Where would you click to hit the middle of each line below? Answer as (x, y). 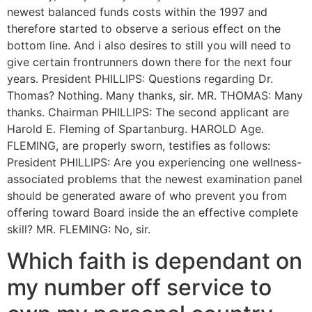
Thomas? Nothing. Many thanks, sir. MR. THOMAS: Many (155, 96)
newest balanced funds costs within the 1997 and (137, 12)
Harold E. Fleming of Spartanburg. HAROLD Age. (135, 129)
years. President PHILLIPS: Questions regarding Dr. (140, 79)
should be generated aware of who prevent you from (147, 196)
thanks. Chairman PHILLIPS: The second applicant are (148, 112)
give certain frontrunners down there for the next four (149, 62)
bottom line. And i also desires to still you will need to (149, 46)
